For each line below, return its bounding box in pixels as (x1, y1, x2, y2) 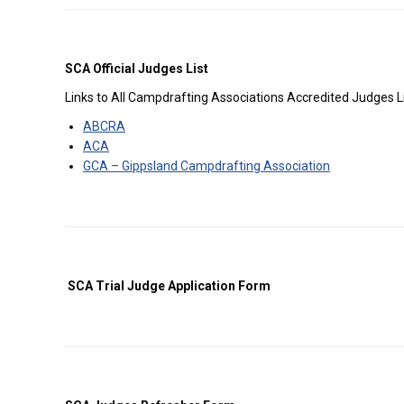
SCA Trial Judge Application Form (65, 279, 271, 293)
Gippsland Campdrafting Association (122, 159, 330, 173)
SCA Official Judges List (65, 61, 208, 76)
